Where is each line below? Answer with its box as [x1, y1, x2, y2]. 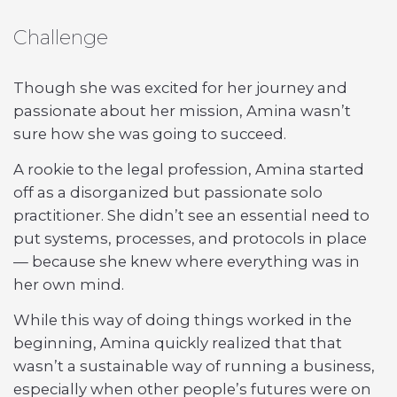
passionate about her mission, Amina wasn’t [13, 102, 351, 120]
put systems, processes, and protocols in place [13, 230, 367, 247]
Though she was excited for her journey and [13, 79, 347, 97]
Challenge [13, 25, 108, 50]
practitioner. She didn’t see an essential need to [13, 206, 370, 224]
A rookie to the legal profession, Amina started [13, 160, 364, 178]
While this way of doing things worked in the [13, 311, 352, 329]
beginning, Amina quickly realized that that [13, 334, 342, 352]
